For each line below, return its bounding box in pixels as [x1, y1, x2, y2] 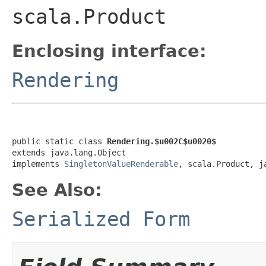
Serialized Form [12, 207, 190, 231]
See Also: [12, 179, 102, 200]
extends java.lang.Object [12, 147, 126, 157]
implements [12, 159, 64, 169]
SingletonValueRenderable [64, 159, 178, 169]
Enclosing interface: [12, 40, 207, 61]
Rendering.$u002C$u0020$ [107, 136, 216, 146]
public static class [12, 136, 107, 146]
